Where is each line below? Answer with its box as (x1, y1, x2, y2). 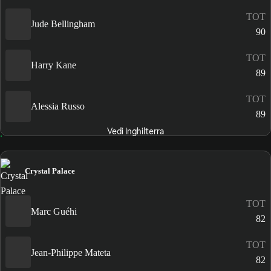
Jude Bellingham (31, 19, 95, 30)
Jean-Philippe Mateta (31, 247, 111, 258)
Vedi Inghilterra (106, 125, 164, 137)
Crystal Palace (25, 166, 75, 175)
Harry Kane (31, 60, 76, 71)
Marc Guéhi (31, 206, 77, 217)
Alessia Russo (31, 101, 85, 112)
